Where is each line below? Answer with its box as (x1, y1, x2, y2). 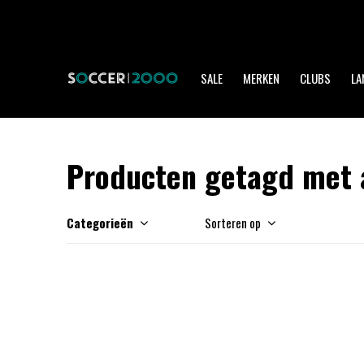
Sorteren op (205, 214, 261, 232)
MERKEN (243, 69, 279, 87)
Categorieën (67, 214, 133, 232)
